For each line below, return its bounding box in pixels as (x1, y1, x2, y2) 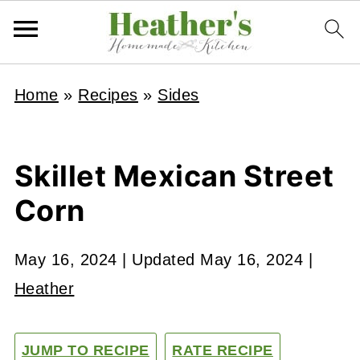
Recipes (78, 86, 138, 104)
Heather (14, 280, 75, 297)
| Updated (117, 251, 201, 268)
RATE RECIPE (172, 342, 273, 358)
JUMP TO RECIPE (21, 342, 149, 358)
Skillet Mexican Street (14, 158, 334, 194)
